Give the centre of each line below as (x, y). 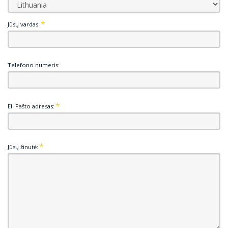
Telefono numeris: (34, 65)
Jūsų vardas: (24, 24)
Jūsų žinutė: (23, 147)
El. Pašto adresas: (31, 106)
